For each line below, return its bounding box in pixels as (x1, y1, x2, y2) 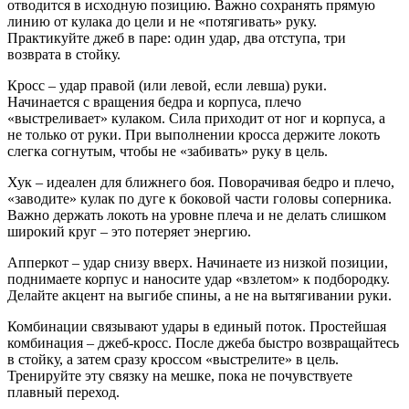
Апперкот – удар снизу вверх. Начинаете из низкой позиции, (7, 255, 388, 271)
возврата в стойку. (7, 47, 121, 63)
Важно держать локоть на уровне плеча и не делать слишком (7, 207, 386, 224)
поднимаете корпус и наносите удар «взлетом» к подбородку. (7, 271, 390, 288)
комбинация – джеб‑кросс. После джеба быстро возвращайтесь (7, 335, 399, 351)
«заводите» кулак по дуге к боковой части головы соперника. (7, 191, 392, 207)
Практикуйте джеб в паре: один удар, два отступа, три (7, 30, 346, 47)
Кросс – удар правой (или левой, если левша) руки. (7, 78, 327, 94)
